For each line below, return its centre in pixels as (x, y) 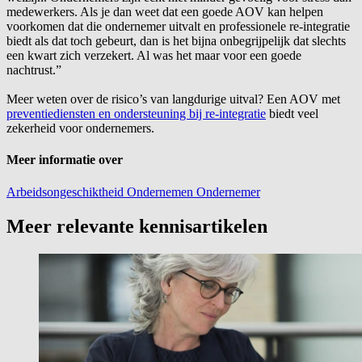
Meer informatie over (65, 160)
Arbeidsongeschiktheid (67, 192)
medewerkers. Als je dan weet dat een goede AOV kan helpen (165, 12)
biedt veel (292, 114)
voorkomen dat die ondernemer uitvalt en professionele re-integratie (178, 27)
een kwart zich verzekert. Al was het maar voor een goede (154, 56)
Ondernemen (162, 192)
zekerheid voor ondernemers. (80, 128)
